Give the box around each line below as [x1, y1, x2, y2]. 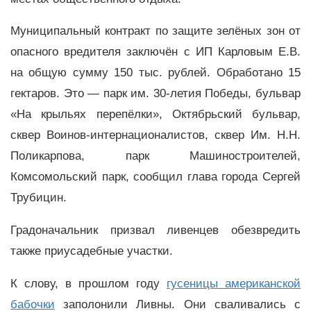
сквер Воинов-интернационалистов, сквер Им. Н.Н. [10, 128, 301, 142]
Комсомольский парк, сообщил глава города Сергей [10, 170, 301, 184]
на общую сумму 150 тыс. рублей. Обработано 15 [10, 66, 301, 80]
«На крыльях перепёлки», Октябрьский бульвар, [10, 108, 301, 121]
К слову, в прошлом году [10, 276, 167, 290]
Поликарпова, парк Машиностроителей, [10, 149, 301, 163]
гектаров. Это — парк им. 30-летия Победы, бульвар [10, 87, 301, 101]
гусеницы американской [166, 276, 301, 290]
